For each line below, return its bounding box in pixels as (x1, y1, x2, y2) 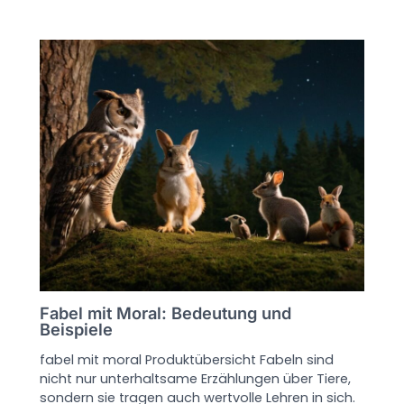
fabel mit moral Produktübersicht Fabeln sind (40, 350, 335, 369)
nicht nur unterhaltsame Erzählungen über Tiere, (40, 369, 352, 388)
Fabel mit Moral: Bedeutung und (40, 302, 292, 323)
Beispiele (40, 318, 114, 339)
